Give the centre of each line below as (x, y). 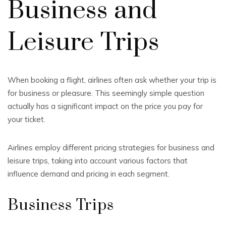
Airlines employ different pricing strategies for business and (111, 148)
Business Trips (61, 205)
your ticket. (26, 119)
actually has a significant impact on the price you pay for (105, 106)
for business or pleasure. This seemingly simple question (106, 93)
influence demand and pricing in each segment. (89, 174)
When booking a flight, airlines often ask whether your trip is (112, 80)
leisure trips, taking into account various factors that (98, 161)
